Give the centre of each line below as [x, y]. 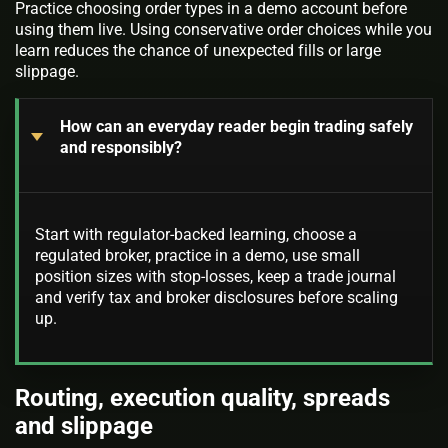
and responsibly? [120, 148]
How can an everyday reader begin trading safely [236, 127]
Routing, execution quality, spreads [202, 398]
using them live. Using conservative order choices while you [223, 29]
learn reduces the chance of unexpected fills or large [198, 50]
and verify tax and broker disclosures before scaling [216, 298]
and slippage [84, 426]
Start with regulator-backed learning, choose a [196, 235]
